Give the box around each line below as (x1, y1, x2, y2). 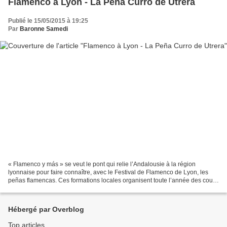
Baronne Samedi (20, 25, 68, 32)
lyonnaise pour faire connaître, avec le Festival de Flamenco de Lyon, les (8, 169, 208, 176)
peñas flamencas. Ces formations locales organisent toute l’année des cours (8, 177, 218, 184)
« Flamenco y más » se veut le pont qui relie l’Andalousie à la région (8, 161, 196, 168)
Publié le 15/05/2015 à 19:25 (8, 17, 88, 24)
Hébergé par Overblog (8, 205, 84, 214)
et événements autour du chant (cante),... (8, 185, 120, 193)
